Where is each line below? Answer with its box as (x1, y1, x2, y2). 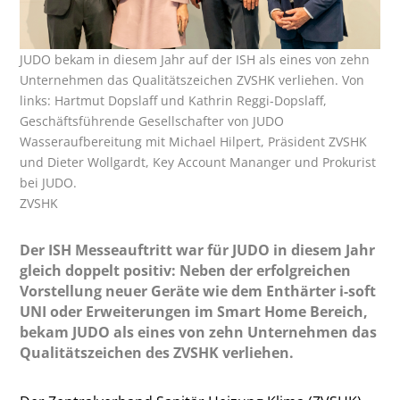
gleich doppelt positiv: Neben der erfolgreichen (20, 260, 352, 280)
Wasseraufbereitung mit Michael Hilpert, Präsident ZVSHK (20, 132, 368, 150)
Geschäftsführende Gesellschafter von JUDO (20, 112, 285, 129)
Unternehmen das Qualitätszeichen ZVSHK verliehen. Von (20, 71, 365, 88)
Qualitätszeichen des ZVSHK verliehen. (20, 342, 295, 362)
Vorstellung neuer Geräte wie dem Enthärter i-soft (20, 280, 377, 301)
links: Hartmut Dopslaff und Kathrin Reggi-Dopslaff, (20, 91, 328, 109)
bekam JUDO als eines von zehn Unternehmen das (20, 321, 378, 342)
